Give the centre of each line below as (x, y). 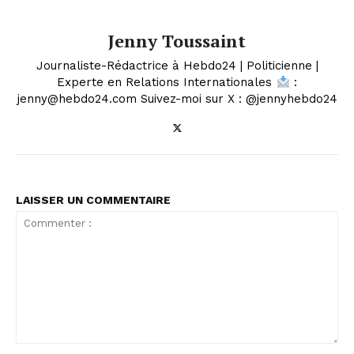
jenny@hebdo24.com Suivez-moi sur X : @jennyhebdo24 (177, 99)
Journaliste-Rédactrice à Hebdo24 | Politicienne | (177, 66)
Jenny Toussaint (177, 41)
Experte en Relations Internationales (167, 83)
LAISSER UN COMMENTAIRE (93, 200)
